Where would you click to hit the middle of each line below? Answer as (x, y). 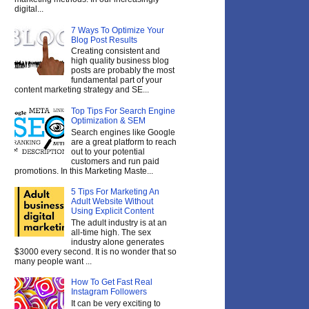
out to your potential (108, 151)
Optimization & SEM (108, 121)
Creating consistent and (115, 51)
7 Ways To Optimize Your (117, 30)
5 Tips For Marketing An (115, 192)
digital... (29, 9)
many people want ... (53, 261)
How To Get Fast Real (111, 282)
